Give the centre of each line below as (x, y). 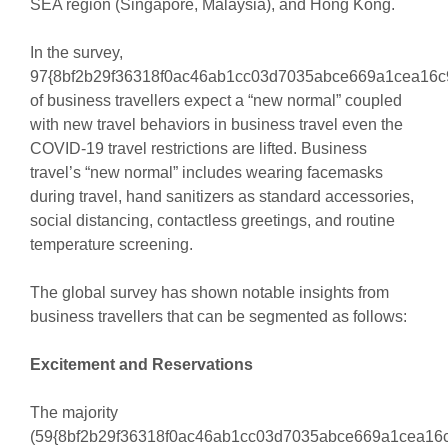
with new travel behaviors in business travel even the (216, 125)
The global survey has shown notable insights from (209, 293)
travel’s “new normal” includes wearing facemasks (206, 173)
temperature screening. (111, 245)
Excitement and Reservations (141, 365)
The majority (73, 413)
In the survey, (76, 53)
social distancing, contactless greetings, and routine (212, 221)
